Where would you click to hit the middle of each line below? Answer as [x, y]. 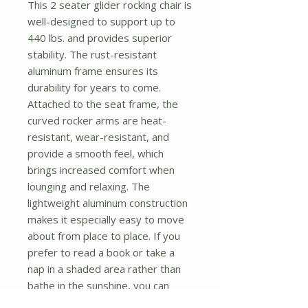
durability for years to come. [94, 87]
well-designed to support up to [101, 21]
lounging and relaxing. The [89, 186]
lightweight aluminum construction [108, 202]
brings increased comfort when [101, 169]
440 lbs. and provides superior [100, 37]
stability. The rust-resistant [92, 54]
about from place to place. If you [104, 235]
